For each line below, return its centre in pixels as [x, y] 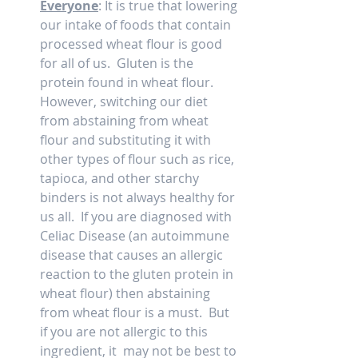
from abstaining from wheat [126, 121]
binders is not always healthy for [139, 198]
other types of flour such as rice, [139, 159]
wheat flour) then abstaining [127, 294]
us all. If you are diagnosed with [137, 217]
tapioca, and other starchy [121, 179]
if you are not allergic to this [125, 332]
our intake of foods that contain [137, 25]
